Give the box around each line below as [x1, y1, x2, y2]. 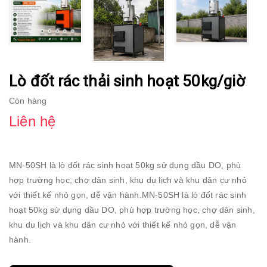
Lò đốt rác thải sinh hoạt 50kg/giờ [9, 72, 245, 91]
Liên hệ [9, 113, 56, 130]
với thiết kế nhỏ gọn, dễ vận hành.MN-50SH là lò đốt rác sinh [9, 190, 247, 200]
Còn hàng [9, 96, 47, 106]
